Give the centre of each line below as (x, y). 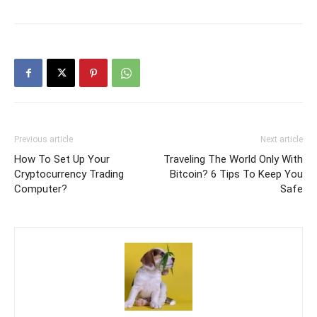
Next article (282, 140)
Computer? (41, 189)
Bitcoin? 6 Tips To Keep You (236, 174)
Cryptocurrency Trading (69, 174)
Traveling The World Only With (233, 160)
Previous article (44, 140)
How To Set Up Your (62, 160)
